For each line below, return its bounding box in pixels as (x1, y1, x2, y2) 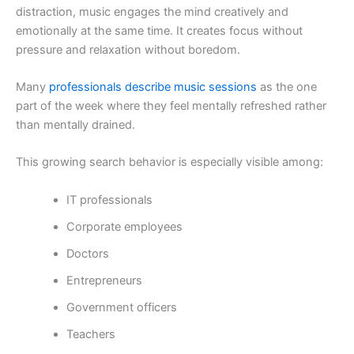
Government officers (66, 299, 177, 314)
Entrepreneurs (66, 273, 142, 288)
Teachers (66, 326, 115, 341)
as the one (257, 79, 317, 94)
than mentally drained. (16, 117, 135, 132)
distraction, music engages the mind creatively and (16, 4, 288, 19)
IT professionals (66, 192, 153, 207)
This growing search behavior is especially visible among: (16, 155, 323, 170)
